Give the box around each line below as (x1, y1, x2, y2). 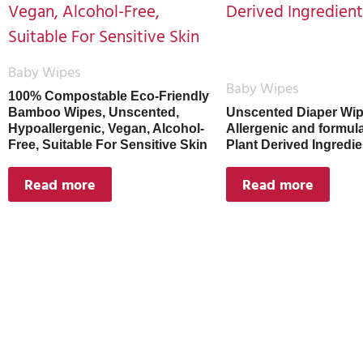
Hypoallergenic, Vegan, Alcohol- (8, 122, 204, 135)
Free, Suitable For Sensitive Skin (8, 138, 207, 152)
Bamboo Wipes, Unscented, (8, 105, 179, 119)
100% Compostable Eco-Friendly (8, 89, 209, 103)
